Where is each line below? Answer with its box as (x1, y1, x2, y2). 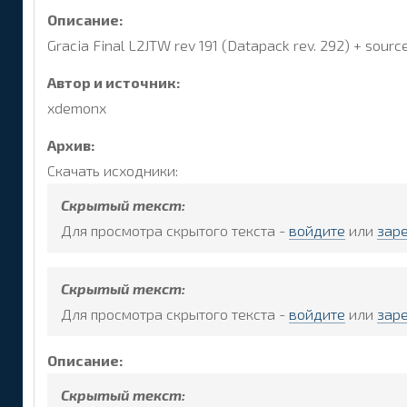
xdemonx (47, 98, 106, 116)
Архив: (47, 135, 95, 154)
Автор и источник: (47, 73, 181, 91)
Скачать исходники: (47, 161, 178, 179)
